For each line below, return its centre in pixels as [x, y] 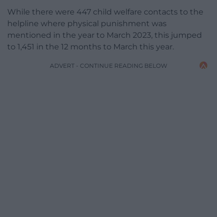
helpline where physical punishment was [87, 23]
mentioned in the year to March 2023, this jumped [105, 35]
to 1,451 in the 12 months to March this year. [91, 46]
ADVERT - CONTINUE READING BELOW [108, 65]
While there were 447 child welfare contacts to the [105, 12]
